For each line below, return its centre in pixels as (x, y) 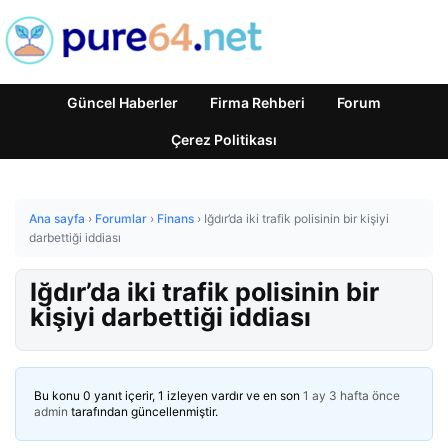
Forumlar (121, 218)
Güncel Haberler (122, 102)
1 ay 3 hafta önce (351, 395)
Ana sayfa (57, 218)
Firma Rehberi (257, 102)
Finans (175, 218)
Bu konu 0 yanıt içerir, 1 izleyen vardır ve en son (168, 395)
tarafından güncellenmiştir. (143, 411)
